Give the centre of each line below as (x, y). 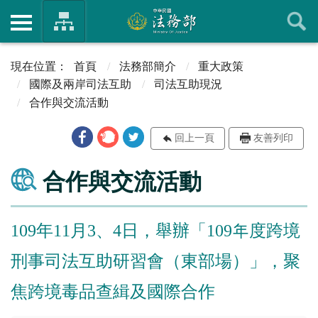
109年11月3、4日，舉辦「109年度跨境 (155, 231)
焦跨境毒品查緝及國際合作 (113, 292)
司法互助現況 (188, 84)
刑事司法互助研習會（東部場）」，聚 (155, 262)
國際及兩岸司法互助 (80, 84)
